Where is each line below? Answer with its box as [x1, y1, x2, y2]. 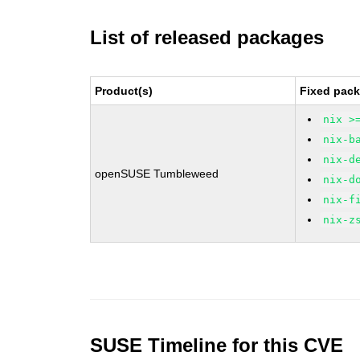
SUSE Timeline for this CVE [90, 334, 344, 356]
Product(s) [95, 84, 153, 97]
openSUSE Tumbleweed [95, 167, 219, 180]
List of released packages [90, 27, 325, 48]
